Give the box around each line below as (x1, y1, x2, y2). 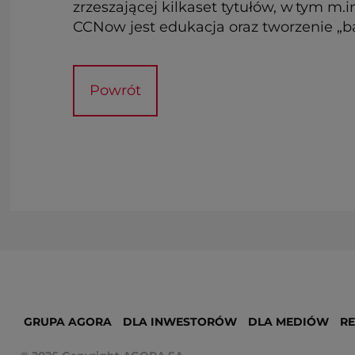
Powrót (100, 81, 141, 99)
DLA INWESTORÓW (123, 314, 237, 329)
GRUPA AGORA (24, 314, 112, 329)
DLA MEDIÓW (248, 314, 329, 329)
